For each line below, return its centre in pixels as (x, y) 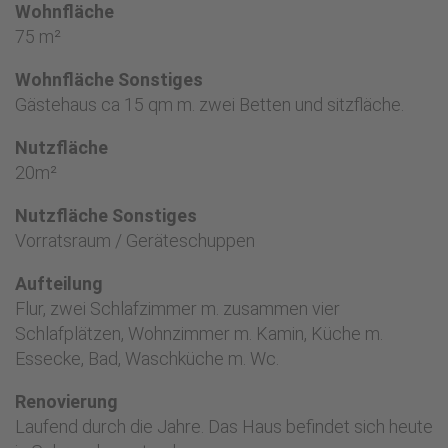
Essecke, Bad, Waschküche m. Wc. (149, 358)
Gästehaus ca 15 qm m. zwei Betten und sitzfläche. (211, 104)
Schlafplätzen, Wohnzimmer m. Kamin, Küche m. (199, 333)
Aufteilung (59, 283)
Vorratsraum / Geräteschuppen (135, 240)
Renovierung (66, 401)
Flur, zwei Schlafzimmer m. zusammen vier (177, 308)
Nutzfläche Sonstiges (106, 215)
